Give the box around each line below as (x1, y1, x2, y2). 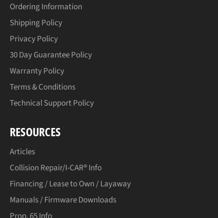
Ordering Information (10, 1, 82, 13)
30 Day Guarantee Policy (10, 49, 92, 61)
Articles (10, 146, 35, 158)
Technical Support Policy (10, 97, 94, 109)
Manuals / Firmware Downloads (10, 194, 116, 206)
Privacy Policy (10, 33, 58, 45)
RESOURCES (10, 124, 61, 140)
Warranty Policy (10, 65, 64, 77)
